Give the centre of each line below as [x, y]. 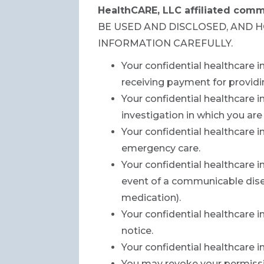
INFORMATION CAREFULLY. [166, 43]
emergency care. [161, 148]
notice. [138, 230]
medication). [151, 197]
